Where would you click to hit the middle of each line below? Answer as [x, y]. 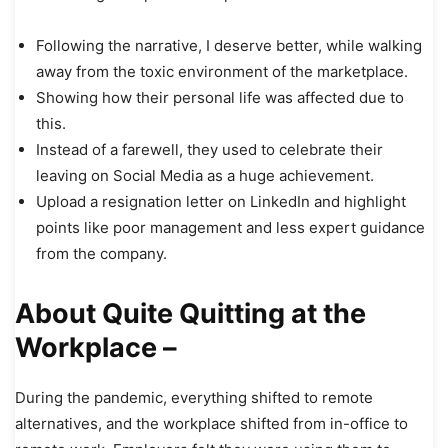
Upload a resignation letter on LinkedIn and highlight [221, 201]
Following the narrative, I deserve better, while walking [229, 45]
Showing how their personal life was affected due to [220, 97]
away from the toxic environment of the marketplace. [224, 71]
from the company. [103, 253]
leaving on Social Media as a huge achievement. [207, 175]
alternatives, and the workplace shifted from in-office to [211, 423]
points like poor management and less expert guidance [230, 227]
